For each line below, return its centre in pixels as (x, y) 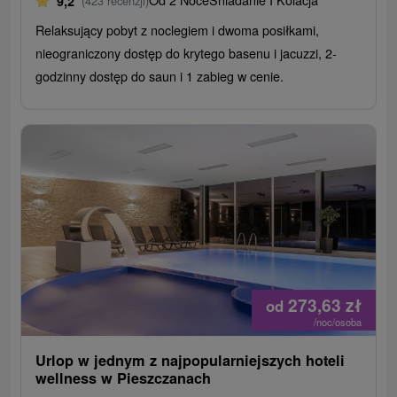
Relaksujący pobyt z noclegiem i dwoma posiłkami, (178, 30)
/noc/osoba (337, 322)
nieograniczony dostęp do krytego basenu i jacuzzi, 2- (187, 53)
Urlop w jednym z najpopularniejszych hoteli (191, 361)
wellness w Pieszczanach (124, 378)
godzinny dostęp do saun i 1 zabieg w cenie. (160, 76)
